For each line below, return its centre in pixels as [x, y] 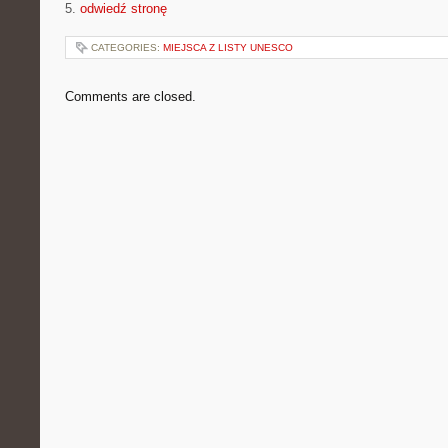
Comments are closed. [130, 96]
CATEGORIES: [127, 47]
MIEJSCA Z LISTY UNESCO [228, 47]
